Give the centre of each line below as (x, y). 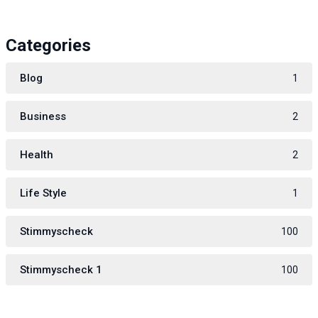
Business (43, 117)
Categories (48, 46)
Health (37, 155)
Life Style (43, 193)
